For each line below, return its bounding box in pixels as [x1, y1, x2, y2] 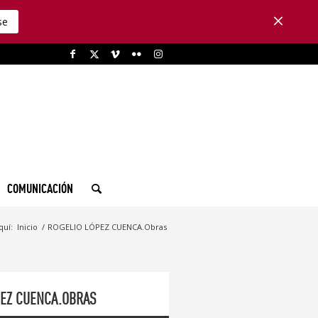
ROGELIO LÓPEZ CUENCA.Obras [48, 221, 167, 232]
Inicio [17, 221, 38, 232]
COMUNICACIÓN [6, 180, 73, 196]
